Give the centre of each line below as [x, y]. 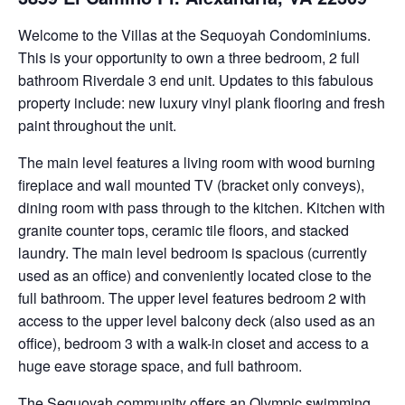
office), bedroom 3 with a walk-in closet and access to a [193, 343]
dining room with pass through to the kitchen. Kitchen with [202, 207]
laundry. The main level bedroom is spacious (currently [193, 252]
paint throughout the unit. [97, 125]
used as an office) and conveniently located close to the [195, 275]
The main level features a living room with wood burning [197, 162]
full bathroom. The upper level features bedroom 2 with [192, 297]
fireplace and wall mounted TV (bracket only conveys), [191, 184]
